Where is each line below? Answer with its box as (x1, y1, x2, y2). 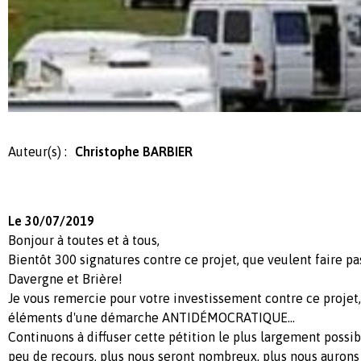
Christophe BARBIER (75, 143, 193, 159)
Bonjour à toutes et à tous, (8, 232, 160, 247)
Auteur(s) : (8, 143, 67, 159)
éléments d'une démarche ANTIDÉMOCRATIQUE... (8, 309, 295, 325)
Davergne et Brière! (8, 271, 122, 286)
